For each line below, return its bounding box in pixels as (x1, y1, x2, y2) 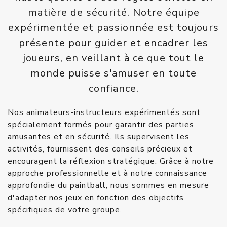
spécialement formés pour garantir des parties (8, 119, 194, 131)
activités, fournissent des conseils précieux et (8, 143, 193, 155)
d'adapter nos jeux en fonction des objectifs (8, 192, 184, 204)
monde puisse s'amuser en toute (30, 66, 197, 81)
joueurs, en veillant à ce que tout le (23, 51, 204, 65)
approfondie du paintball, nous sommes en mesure (8, 180, 209, 192)
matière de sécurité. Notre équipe (27, 6, 200, 20)
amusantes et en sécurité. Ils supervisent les (8, 131, 190, 143)
